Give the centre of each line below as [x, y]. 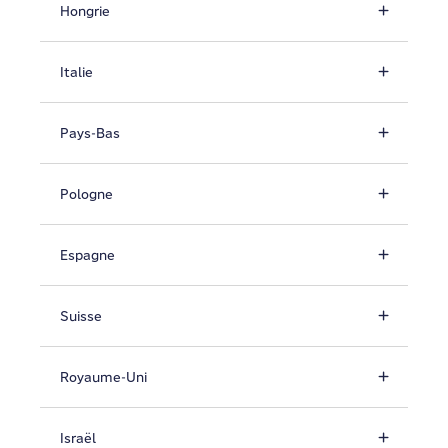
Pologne [86, 194]
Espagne [87, 255]
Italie [76, 72]
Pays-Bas [90, 133]
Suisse [81, 316]
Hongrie [85, 11]
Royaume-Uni [103, 377]
